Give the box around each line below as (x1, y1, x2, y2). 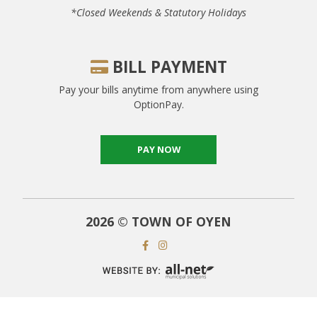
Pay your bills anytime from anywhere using (59, 82, 258, 96)
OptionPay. (133, 97, 184, 111)
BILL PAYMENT (108, 55, 227, 78)
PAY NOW (137, 142, 180, 156)
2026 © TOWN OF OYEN (86, 213, 231, 231)
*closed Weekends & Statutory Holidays (71, 5, 246, 19)
